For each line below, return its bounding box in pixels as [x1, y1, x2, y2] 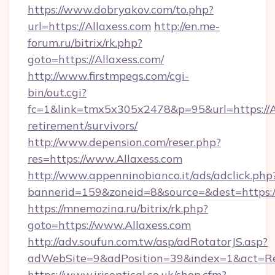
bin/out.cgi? [28, 85, 87, 99]
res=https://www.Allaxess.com [28, 152, 182, 166]
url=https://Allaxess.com [28, 19, 151, 33]
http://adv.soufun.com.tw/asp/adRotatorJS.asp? [28, 234, 268, 249]
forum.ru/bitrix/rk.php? [28, 36, 142, 50]
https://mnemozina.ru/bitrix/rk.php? [28, 201, 208, 215]
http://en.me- [154, 19, 220, 33]
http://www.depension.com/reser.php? [28, 135, 221, 149]
